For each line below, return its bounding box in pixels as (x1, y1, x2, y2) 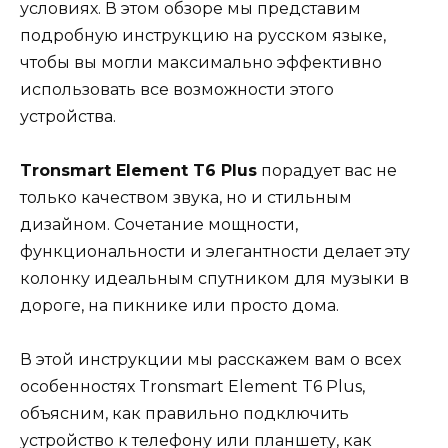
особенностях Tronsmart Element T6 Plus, (20, 377, 365, 397)
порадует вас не (257, 161, 397, 181)
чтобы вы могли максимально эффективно (20, 53, 382, 72)
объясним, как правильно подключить (20, 404, 349, 424)
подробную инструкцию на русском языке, (20, 26, 386, 45)
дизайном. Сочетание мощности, (20, 215, 298, 235)
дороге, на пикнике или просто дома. (20, 296, 339, 316)
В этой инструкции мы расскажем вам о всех (20, 350, 401, 370)
